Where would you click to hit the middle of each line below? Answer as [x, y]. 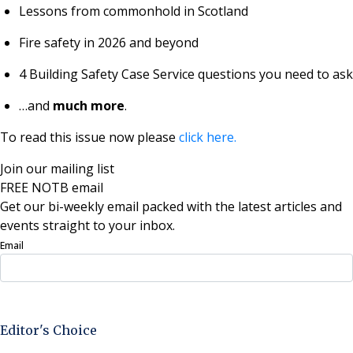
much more [89, 105]
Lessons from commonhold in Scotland [134, 11]
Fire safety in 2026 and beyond [109, 42]
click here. [208, 137]
